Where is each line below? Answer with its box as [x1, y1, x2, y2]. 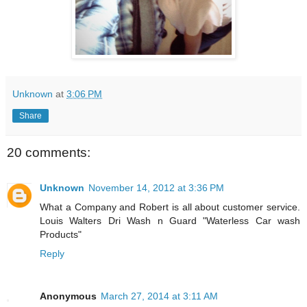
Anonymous [40, 291, 97, 302]
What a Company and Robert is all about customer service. [40, 201, 300, 213]
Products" [40, 229, 82, 241]
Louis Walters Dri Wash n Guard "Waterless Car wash [40, 215, 300, 227]
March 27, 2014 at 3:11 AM [101, 291, 218, 302]
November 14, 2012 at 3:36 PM [88, 182, 224, 194]
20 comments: [7, 145, 90, 160]
